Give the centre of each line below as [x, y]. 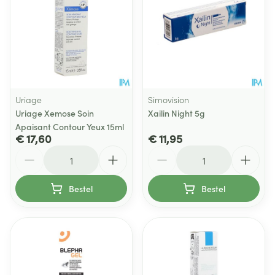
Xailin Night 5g [176, 113]
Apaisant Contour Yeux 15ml [70, 126]
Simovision [168, 99]
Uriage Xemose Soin [55, 113]
